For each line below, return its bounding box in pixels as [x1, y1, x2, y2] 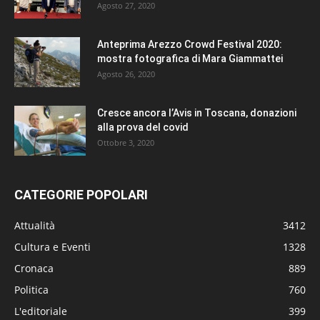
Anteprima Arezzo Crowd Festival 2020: [97, 38, 282, 50]
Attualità [14, 218, 55, 232]
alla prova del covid [97, 121, 189, 133]
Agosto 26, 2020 [97, 68, 155, 79]
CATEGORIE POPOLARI [14, 186, 148, 202]
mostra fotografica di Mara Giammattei [97, 52, 283, 64]
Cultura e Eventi [14, 239, 91, 254]
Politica [14, 282, 49, 296]
